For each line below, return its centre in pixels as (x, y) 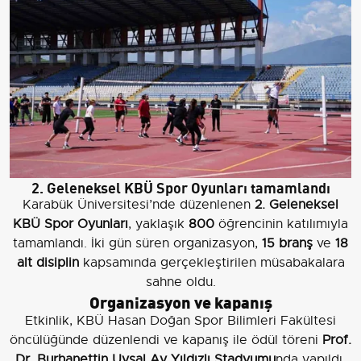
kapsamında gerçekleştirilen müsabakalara (212, 262)
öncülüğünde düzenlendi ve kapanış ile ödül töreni (166, 340)
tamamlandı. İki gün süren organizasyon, (137, 243)
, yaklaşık (158, 224)
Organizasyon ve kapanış (180, 301)
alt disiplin (48, 262)
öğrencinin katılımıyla (281, 224)
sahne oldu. (180, 282)
